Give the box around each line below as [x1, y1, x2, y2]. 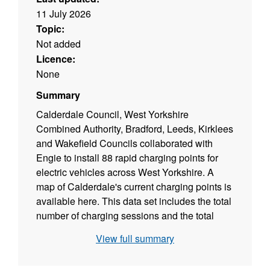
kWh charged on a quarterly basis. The [36, 223, 201, 237]
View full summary [96, 231, 174, 245]
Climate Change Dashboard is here [36, 237, 187, 252]
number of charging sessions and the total [36, 209, 214, 223]
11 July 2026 [36, 7, 91, 21]
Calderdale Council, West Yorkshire [36, 107, 189, 122]
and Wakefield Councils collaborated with [36, 136, 213, 151]
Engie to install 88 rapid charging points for [36, 151, 218, 165]
